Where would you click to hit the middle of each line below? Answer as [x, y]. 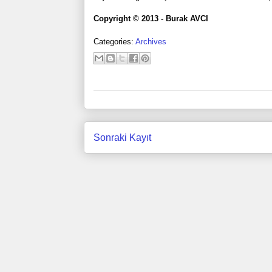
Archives [151, 42]
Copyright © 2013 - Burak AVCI [151, 18]
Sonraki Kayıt [122, 137]
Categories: [114, 42]
